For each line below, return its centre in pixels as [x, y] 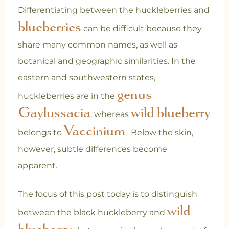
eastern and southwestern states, [86, 78]
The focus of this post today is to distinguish [107, 194]
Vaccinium [94, 131]
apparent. [39, 166]
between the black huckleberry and [92, 213]
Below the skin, [162, 133]
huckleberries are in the [67, 96]
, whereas [110, 114]
